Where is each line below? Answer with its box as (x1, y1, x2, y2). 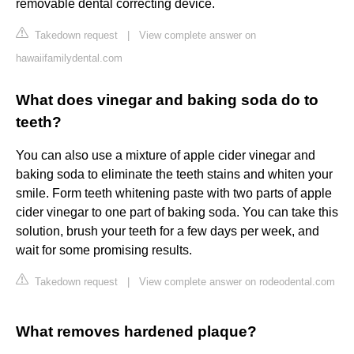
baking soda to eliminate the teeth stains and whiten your (16, 168, 333, 182)
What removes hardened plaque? (16, 323, 257, 341)
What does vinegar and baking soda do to (16, 92, 318, 109)
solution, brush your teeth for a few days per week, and (16, 224, 319, 239)
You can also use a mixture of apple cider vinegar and (16, 149, 315, 163)
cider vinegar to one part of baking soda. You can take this (16, 205, 338, 220)
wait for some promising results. (16, 243, 192, 258)
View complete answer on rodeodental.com (139, 276, 335, 288)
